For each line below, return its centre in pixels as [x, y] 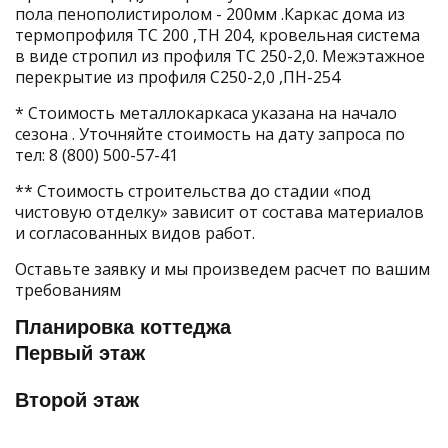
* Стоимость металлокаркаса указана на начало [206, 113]
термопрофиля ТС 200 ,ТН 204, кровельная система [217, 35]
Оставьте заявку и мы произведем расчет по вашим [222, 269]
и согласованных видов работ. [135, 233]
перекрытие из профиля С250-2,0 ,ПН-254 [177, 77]
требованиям [68, 290]
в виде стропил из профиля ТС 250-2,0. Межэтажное [220, 56]
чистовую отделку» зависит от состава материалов [219, 212]
